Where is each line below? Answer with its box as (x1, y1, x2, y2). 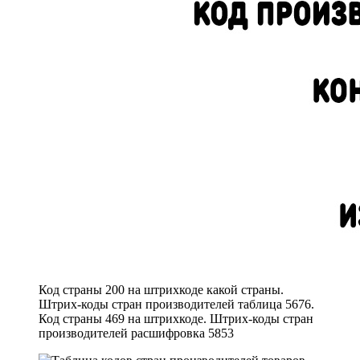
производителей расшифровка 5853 (39, 325, 234, 340)
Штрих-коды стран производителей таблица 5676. (39, 297, 314, 311)
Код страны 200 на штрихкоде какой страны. (39, 282, 284, 297)
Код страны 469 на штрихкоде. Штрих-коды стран (39, 311, 313, 325)
